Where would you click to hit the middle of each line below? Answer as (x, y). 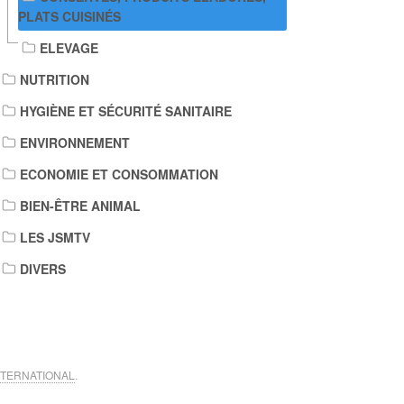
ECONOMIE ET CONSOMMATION (119, 174)
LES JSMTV (55, 237)
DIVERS (43, 269)
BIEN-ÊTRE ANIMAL (80, 206)
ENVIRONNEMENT (75, 142)
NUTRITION (55, 79)
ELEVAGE (69, 48)
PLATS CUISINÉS (69, 16)
